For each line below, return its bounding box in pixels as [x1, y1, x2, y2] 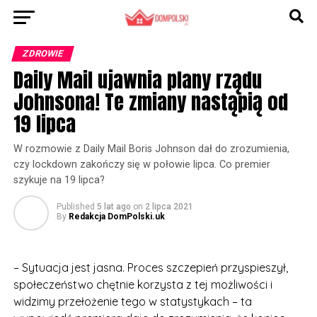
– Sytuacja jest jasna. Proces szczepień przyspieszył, [13, 260, 288, 275]
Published [56, 202, 95, 212]
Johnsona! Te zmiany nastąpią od [13, 86, 288, 117]
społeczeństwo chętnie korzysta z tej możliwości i [13, 277, 272, 292]
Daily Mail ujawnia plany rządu [13, 64, 262, 95]
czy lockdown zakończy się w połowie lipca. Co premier [13, 158, 270, 171]
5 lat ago [96, 202, 131, 212]
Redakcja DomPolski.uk [68, 212, 165, 221]
